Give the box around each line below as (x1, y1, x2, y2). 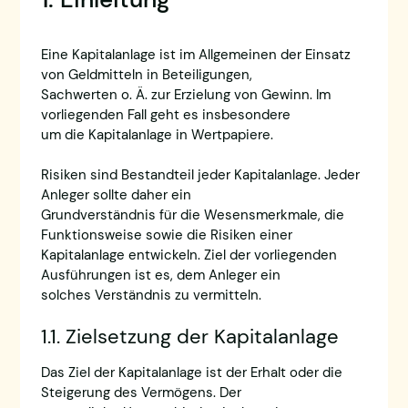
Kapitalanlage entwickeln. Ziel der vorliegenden (40, 246, 337, 265)
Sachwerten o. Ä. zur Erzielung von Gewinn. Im (40, 86, 331, 105)
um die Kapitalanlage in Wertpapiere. (40, 126, 273, 145)
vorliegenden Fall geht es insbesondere (40, 106, 291, 125)
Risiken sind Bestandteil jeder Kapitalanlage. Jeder (40, 166, 360, 185)
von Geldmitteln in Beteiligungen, (40, 66, 252, 85)
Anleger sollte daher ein (40, 186, 191, 205)
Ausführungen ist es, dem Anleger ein (40, 266, 280, 285)
